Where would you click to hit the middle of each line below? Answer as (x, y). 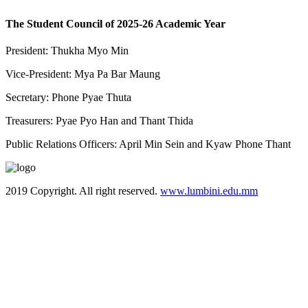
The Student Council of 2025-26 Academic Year (115, 23)
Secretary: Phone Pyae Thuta (68, 98)
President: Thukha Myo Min (67, 51)
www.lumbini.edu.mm (209, 191)
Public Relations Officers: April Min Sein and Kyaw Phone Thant (148, 144)
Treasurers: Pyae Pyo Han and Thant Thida (99, 121)
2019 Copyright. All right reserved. (83, 191)
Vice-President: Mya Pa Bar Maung (83, 74)
